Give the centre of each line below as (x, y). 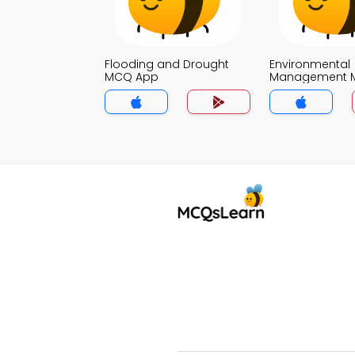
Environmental (310, 64)
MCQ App (132, 77)
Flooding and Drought (167, 64)
